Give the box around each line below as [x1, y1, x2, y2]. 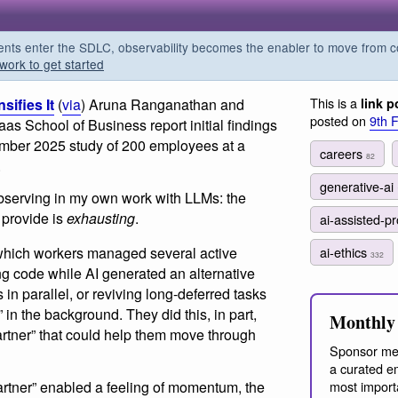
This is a [310, 93, 361, 112]
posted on [310, 111, 370, 130]
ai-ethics [320, 243, 370, 262]
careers [320, 143, 366, 163]
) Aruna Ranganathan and [81, 94, 244, 115]
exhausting [67, 207, 135, 228]
